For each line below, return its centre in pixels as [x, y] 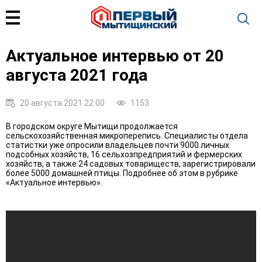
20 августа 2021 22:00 [62, 103]
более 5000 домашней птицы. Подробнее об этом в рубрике [122, 173]
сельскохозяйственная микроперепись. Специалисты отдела [127, 135]
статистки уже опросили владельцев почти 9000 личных [118, 145]
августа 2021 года [77, 75]
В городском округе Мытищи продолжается [92, 126]
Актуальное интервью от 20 [115, 56]
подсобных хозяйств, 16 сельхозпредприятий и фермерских [124, 154]
